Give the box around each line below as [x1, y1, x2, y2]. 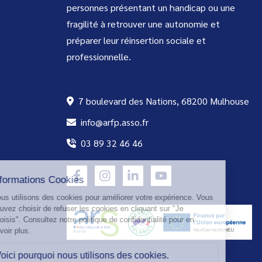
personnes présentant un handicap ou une [67, 1, 235, 14]
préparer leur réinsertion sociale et [67, 34, 206, 47]
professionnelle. [67, 50, 131, 63]
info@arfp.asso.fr [78, 116, 149, 129]
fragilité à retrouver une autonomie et [67, 18, 220, 30]
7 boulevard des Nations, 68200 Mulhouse [76, 95, 249, 108]
